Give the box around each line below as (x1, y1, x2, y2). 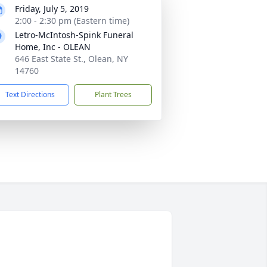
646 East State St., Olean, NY (15, 53, 128, 64)
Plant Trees (94, 89, 132, 100)
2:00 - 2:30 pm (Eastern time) (15, 15, 129, 26)
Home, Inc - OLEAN (15, 41, 91, 52)
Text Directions (5, 89, 55, 100)
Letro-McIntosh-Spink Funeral (15, 29, 133, 41)
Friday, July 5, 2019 (15, 3, 89, 14)
